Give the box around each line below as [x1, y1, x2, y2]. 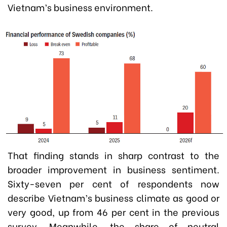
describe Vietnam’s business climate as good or [8, 191, 219, 205]
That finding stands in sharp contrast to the [8, 148, 219, 162]
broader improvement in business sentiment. [8, 162, 219, 176]
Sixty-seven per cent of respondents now [8, 176, 219, 191]
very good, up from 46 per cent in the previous [8, 205, 219, 219]
